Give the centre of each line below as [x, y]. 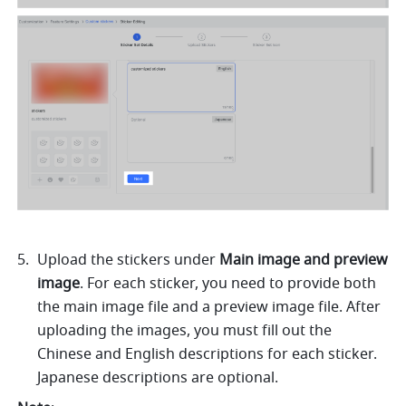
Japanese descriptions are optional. [160, 377]
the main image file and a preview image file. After [209, 307]
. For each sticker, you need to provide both [228, 283]
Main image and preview [304, 260]
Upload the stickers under [129, 260]
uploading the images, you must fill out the [185, 330]
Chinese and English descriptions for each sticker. [208, 354]
